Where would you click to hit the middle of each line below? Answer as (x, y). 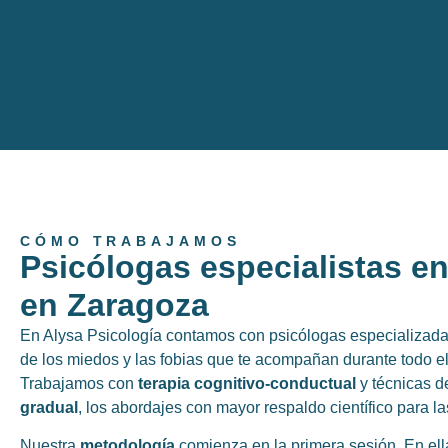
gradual (49, 407)
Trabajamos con (79, 383)
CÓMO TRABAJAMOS (130, 241)
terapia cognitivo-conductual (247, 383)
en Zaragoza (114, 305)
